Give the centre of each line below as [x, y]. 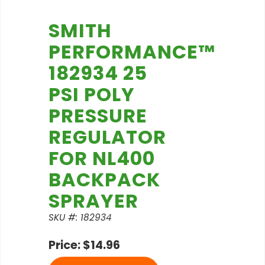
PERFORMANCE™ [132, 52]
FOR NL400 [102, 159]
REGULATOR [107, 137]
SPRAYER [93, 201]
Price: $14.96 [84, 245]
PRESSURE [98, 116]
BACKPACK [104, 180]
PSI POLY [92, 95]
